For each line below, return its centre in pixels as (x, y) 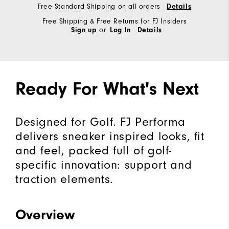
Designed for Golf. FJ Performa (101, 122)
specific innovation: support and (104, 165)
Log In (120, 30)
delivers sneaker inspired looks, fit (110, 136)
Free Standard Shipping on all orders (100, 7)
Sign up (84, 30)
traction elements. (64, 179)
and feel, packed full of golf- (94, 151)
